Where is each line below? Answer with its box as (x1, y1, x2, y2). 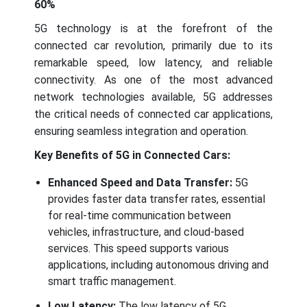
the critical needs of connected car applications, (34, 107, 273, 121)
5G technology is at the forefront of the (34, 21, 273, 35)
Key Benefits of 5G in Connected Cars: (34, 148, 230, 162)
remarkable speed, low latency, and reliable (34, 56, 273, 69)
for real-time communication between (48, 208, 231, 222)
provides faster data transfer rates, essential (48, 192, 265, 206)
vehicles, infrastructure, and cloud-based (48, 225, 244, 238)
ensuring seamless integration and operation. (34, 124, 248, 138)
